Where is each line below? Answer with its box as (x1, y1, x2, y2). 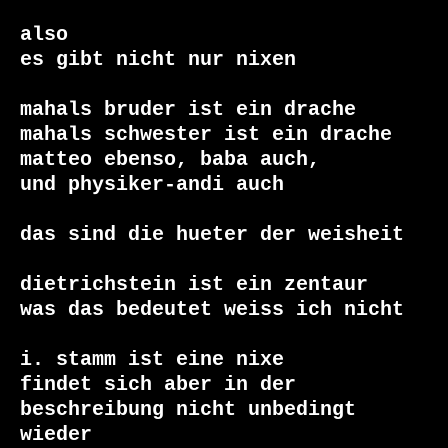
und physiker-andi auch (20, 174, 284, 196)
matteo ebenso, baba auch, (20, 149, 320, 171)
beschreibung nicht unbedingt (20, 399, 356, 421)
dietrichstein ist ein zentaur (20, 274, 368, 296)
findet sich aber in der (20, 374, 296, 396)
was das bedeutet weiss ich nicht (20, 299, 404, 321)
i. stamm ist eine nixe (20, 349, 284, 371)
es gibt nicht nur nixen (20, 49, 296, 71)
